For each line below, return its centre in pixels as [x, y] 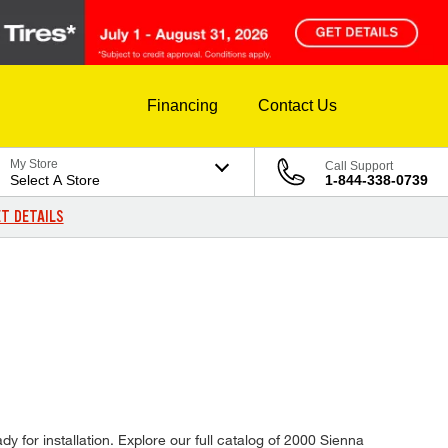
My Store [34, 164]
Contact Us [297, 106]
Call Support [359, 166]
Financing [182, 106]
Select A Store [55, 180]
